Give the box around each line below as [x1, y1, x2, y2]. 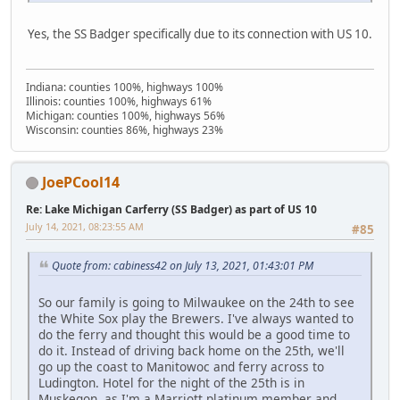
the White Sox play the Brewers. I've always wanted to [38, 309, 354, 327]
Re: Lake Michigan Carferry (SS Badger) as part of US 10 [26, 201, 317, 217]
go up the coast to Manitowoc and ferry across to [38, 357, 324, 375]
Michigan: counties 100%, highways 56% [26, 107, 225, 123]
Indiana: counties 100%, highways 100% [26, 79, 223, 95]
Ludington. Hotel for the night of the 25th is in [38, 373, 304, 391]
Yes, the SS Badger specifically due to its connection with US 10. [28, 26, 372, 43]
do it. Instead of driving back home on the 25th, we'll [38, 341, 345, 359]
